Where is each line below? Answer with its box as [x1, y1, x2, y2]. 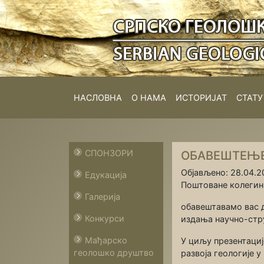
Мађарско [85, 235, 127, 245]
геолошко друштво [74, 247, 154, 258]
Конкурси [85, 213, 124, 223]
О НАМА [131, 93, 166, 103]
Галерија [85, 192, 120, 202]
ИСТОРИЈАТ [176, 93, 227, 103]
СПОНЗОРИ [85, 148, 133, 158]
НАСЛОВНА [74, 93, 122, 103]
